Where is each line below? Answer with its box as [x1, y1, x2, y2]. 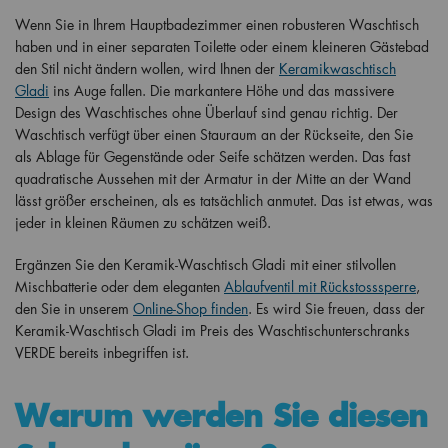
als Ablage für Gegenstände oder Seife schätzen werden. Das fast [15, 147, 410, 166]
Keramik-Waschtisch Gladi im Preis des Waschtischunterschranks [15, 321, 410, 340]
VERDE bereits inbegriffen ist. [15, 343, 189, 362]
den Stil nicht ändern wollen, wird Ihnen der [15, 59, 279, 78]
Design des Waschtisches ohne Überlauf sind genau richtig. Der [15, 103, 398, 122]
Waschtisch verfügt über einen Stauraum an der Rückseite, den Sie [15, 125, 413, 144]
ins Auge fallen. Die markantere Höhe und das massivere [49, 81, 394, 100]
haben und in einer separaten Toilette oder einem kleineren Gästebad [15, 37, 429, 56]
